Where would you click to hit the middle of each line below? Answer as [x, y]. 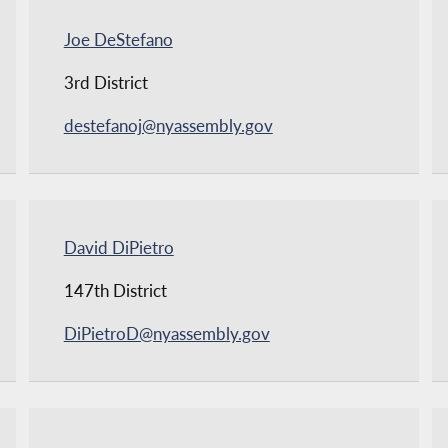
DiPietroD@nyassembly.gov [166, 333]
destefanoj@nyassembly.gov [168, 125]
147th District [115, 290]
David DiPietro [118, 247]
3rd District [105, 82]
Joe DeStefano [118, 39]
